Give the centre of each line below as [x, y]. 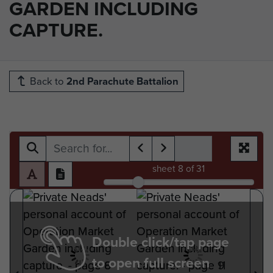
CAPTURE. [56, 30]
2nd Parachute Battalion [122, 81]
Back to [47, 81]
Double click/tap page [161, 242]
